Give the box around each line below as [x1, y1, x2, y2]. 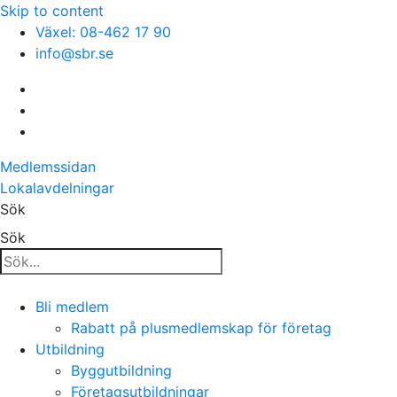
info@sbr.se [35, 44, 113, 62]
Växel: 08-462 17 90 [35, 23, 171, 41]
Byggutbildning [71, 362, 172, 379]
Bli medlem [35, 298, 109, 315]
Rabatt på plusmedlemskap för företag [71, 319, 331, 337]
